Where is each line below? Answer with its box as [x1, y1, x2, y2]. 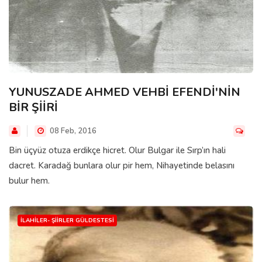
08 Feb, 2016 [48, 126, 96, 137]
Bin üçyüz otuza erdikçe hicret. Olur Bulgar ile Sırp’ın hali [9, 144, 226, 157]
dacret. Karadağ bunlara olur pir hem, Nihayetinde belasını [9, 160, 235, 172]
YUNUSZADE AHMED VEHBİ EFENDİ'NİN [9, 84, 240, 101]
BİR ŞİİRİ [9, 99, 58, 116]
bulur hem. [9, 175, 50, 187]
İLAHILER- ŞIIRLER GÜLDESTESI [20, 216, 114, 225]
